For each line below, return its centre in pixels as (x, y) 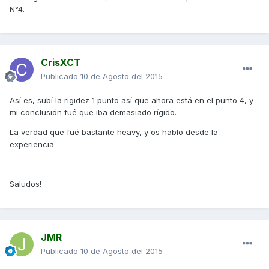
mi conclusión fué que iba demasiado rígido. (93, 113)
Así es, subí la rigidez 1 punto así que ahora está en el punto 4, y (131, 101)
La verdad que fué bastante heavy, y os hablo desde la (114, 132)
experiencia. (33, 144)
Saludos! (26, 184)
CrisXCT (61, 63)
